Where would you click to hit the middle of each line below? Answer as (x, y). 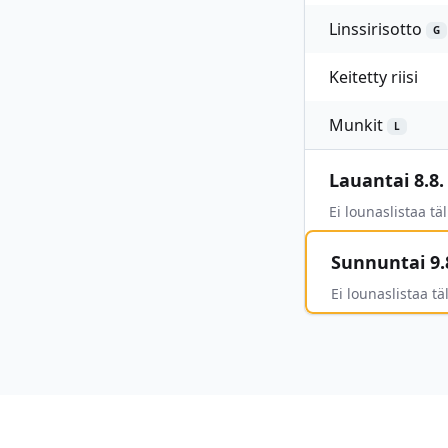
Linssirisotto (375, 29)
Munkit (356, 125)
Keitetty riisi (373, 77)
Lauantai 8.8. (386, 180)
